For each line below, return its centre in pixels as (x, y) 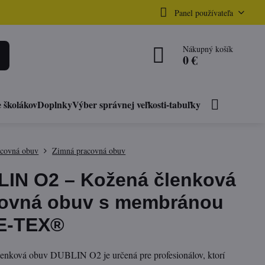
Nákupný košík (208, 49)
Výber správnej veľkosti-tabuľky (137, 104)
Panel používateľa (203, 12)
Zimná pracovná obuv (89, 151)
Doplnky (55, 104)
